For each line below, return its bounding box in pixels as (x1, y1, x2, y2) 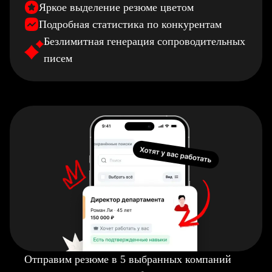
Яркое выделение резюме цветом (39, 1, 194, 13)
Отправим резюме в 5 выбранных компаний (24, 253, 231, 265)
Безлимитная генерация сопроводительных (44, 35, 245, 47)
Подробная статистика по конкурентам (39, 18, 222, 30)
